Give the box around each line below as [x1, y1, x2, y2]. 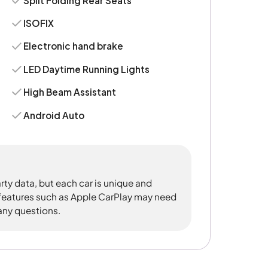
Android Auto [23, 109, 85, 121]
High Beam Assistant [23, 86, 117, 98]
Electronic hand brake [23, 40, 124, 52]
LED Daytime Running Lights [23, 63, 150, 75]
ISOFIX [23, 17, 54, 29]
